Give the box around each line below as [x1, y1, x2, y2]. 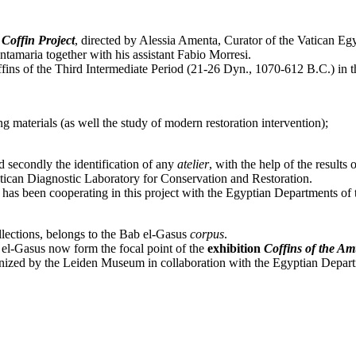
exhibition [207, 242, 264, 255]
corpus [190, 227, 224, 241]
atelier [177, 157, 209, 171]
